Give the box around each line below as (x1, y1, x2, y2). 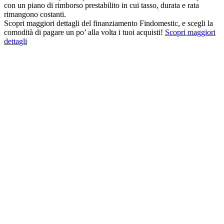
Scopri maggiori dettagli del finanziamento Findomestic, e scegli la (4, 19, 213, 28)
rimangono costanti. (4, 10, 66, 19)
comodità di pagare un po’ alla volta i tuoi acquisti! (4, 28, 165, 37)
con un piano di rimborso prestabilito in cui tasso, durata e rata (4, 1, 199, 10)
